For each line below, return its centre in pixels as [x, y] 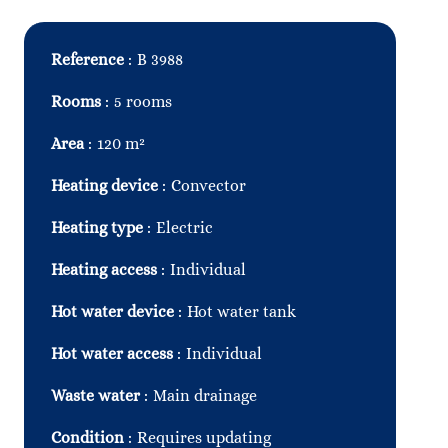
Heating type [99, 227]
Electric [184, 227]
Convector [208, 185]
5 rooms [143, 101]
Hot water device [114, 311]
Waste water [97, 395]
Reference [89, 59]
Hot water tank [241, 311]
